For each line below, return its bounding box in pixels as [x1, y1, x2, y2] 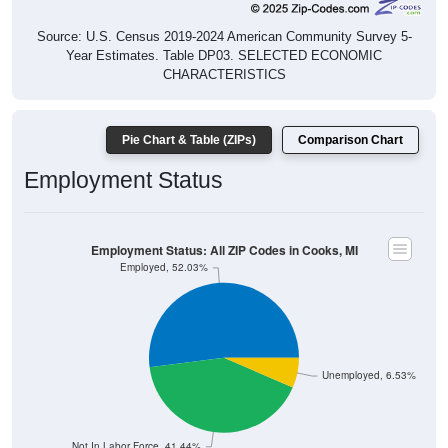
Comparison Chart [298, 111, 403, 126]
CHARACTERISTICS [162, 45, 286, 61]
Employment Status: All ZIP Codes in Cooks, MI [90, 219, 358, 237]
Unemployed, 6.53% [322, 346, 417, 360]
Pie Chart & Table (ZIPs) [122, 111, 256, 126]
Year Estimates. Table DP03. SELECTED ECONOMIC [66, 26, 382, 42]
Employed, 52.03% [120, 238, 209, 252]
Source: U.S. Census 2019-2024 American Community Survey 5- [36, 7, 412, 23]
